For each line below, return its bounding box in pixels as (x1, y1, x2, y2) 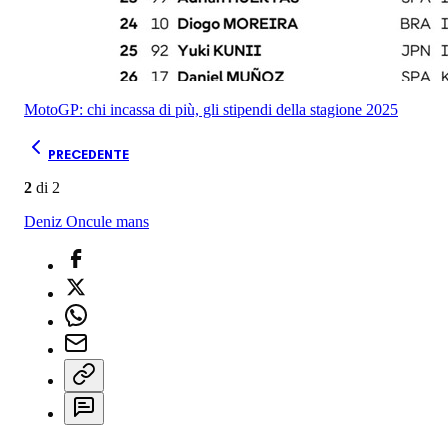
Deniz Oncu (24, 212, 101, 230)
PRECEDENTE (48, 146, 129, 162)
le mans (101, 212, 149, 230)
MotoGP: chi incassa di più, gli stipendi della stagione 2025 (24, 100, 398, 118)
